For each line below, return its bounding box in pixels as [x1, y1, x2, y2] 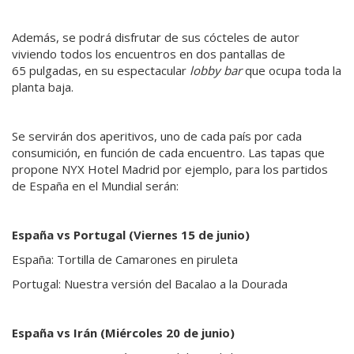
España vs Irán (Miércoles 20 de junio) [12, 324, 235, 341]
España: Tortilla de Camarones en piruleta [12, 250, 238, 267]
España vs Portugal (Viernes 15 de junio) [12, 226, 250, 243]
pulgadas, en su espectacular [29, 62, 190, 78]
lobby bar [190, 62, 242, 78]
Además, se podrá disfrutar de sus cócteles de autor [12, 28, 299, 45]
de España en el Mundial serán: [12, 177, 182, 194]
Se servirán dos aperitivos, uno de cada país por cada [12, 127, 302, 144]
